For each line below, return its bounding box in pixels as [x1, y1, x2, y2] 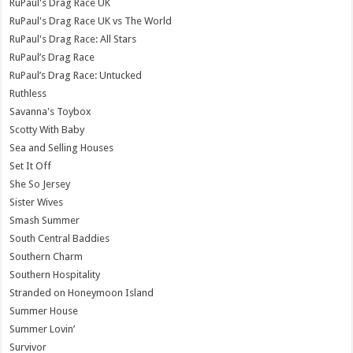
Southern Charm [9, 250, 84, 262]
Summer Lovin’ [9, 322, 76, 335]
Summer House [9, 304, 79, 317]
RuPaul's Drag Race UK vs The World [9, 14, 173, 27]
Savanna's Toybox [9, 105, 92, 117]
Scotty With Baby [9, 123, 85, 136]
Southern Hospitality [9, 268, 101, 281]
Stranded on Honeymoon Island [9, 286, 154, 299]
